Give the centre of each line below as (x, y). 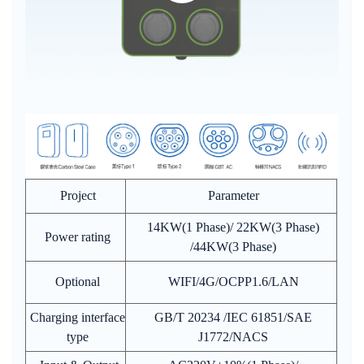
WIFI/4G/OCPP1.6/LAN (233, 282)
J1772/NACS (233, 337)
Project (78, 196)
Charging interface (78, 318)
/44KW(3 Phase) (233, 247)
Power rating (78, 237)
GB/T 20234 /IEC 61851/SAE (233, 318)
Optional (78, 282)
